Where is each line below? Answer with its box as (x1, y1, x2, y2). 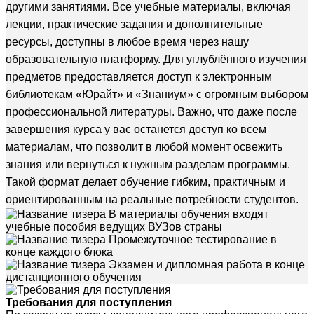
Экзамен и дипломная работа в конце (109, 258, 305, 271)
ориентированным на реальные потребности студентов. (6, 193, 299, 205)
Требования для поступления (6, 296, 172, 308)
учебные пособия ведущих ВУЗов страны (6, 220, 222, 233)
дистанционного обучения (6, 271, 142, 283)
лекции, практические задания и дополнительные (6, 18, 263, 30)
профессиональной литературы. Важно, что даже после (6, 105, 297, 118)
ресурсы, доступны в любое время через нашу (6, 35, 249, 48)
